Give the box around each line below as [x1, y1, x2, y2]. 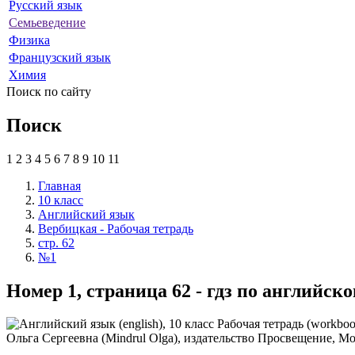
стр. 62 [38, 235, 74, 250]
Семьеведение [9, 15, 86, 29]
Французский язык [9, 50, 111, 64]
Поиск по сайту [6, 84, 91, 98]
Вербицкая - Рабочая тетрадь [38, 221, 193, 235]
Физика [9, 32, 50, 47]
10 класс [38, 193, 83, 207]
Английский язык [38, 207, 135, 221]
